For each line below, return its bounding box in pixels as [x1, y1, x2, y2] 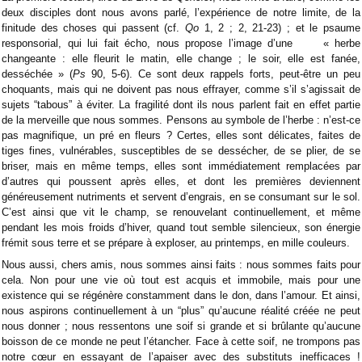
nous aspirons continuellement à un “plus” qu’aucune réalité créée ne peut [2, 305, 360, 318]
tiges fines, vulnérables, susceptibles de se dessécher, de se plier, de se [2, 144, 360, 157]
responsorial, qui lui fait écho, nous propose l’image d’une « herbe [2, 36, 360, 49]
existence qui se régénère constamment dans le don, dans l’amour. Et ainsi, [2, 289, 360, 302]
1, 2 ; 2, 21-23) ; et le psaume [199, 21, 360, 34]
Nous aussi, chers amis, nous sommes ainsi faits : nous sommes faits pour [2, 259, 360, 271]
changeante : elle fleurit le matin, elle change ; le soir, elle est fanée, [2, 52, 360, 65]
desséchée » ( [2, 67, 73, 80]
